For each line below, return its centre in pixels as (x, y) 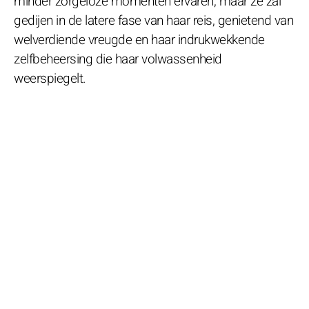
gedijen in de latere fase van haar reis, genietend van (153, 20)
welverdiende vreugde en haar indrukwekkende (139, 40)
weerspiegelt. (50, 78)
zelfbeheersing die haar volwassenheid (118, 59)
